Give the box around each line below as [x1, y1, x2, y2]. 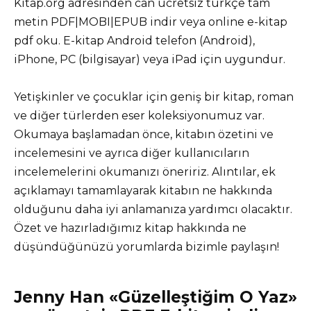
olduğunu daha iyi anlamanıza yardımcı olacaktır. [14, 203, 292, 217]
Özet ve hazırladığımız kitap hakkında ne [14, 221, 246, 235]
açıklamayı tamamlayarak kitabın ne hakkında [14, 184, 272, 198]
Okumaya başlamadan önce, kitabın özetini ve [14, 128, 274, 142]
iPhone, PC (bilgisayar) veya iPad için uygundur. [14, 52, 285, 66]
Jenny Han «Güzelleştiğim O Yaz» [14, 287, 297, 308]
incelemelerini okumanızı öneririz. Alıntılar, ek [14, 165, 276, 179]
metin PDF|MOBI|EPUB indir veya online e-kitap [14, 15, 287, 28]
